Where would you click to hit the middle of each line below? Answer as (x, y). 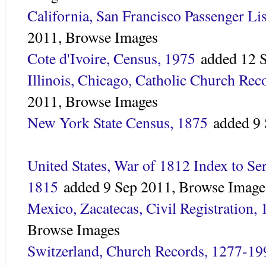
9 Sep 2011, (141, 186)
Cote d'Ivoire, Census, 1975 (111, 58)
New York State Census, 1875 (118, 122)
